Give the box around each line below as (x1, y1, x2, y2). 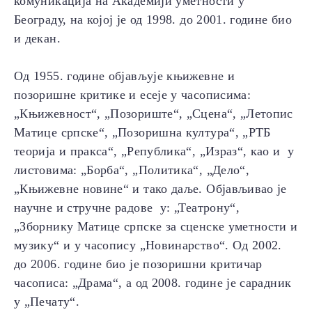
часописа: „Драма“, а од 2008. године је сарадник (14, 276, 292, 290)
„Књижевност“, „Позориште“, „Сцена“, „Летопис (14, 107, 293, 121)
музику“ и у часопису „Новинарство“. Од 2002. (14, 238, 282, 253)
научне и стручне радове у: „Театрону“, (14, 201, 240, 215)
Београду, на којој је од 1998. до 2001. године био (14, 13, 292, 27)
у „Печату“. (14, 295, 79, 309)
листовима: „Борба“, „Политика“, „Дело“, (14, 163, 250, 178)
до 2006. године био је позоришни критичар (14, 257, 263, 272)
